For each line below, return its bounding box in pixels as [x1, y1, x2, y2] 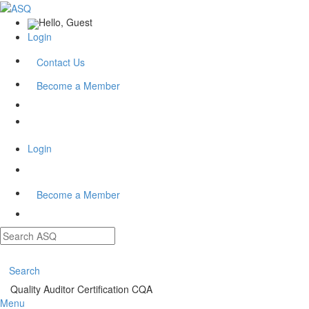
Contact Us [37, 54, 85, 69]
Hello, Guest [39, 15, 92, 30]
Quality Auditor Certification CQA [10, 281, 152, 296]
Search [9, 263, 40, 277]
